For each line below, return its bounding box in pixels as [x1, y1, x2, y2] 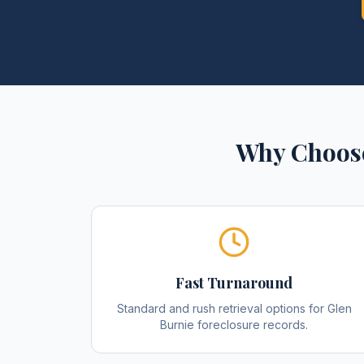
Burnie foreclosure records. [160, 318, 308, 331]
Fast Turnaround [175, 273, 292, 292]
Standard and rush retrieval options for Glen [116, 301, 352, 315]
